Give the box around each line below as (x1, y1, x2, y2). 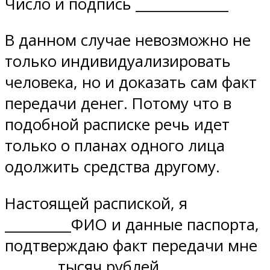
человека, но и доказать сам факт (5, 72, 257, 93)
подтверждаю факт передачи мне (5, 234, 257, 256)
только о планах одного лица (5, 135, 225, 157)
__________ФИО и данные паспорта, (5, 213, 259, 235)
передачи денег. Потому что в (5, 93, 231, 115)
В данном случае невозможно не (5, 30, 251, 51)
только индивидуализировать (5, 51, 231, 72)
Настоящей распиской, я (5, 192, 187, 214)
